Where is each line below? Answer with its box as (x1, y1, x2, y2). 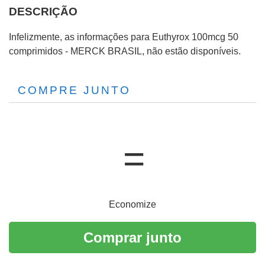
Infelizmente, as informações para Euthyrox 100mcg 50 (9, 31, 238, 42)
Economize (109, 199, 156, 210)
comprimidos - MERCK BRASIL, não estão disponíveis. (9, 46, 241, 56)
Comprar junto (83, 230, 182, 246)
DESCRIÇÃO (9, 5, 77, 18)
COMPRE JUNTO (18, 84, 131, 97)
